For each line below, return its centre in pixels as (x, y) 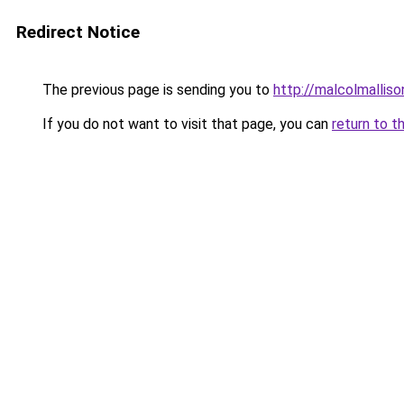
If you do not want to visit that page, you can (185, 124)
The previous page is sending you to (156, 90)
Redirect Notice (78, 32)
